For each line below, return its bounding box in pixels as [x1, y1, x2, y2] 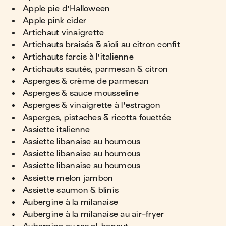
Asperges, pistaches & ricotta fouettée [23, 113, 172, 122]
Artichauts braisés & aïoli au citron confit [23, 40, 180, 49]
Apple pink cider [23, 16, 86, 25]
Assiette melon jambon [23, 174, 114, 183]
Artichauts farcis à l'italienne [23, 52, 134, 62]
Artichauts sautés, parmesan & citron [23, 65, 168, 74]
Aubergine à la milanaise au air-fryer [23, 210, 164, 219]
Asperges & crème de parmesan [23, 77, 149, 86]
